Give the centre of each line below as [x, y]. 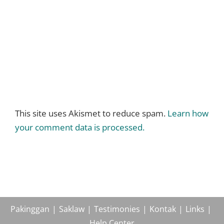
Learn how [188, 113]
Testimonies [117, 209]
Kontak [162, 209]
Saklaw [71, 209]
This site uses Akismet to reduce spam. [91, 113]
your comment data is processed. [80, 127]
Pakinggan [30, 209]
